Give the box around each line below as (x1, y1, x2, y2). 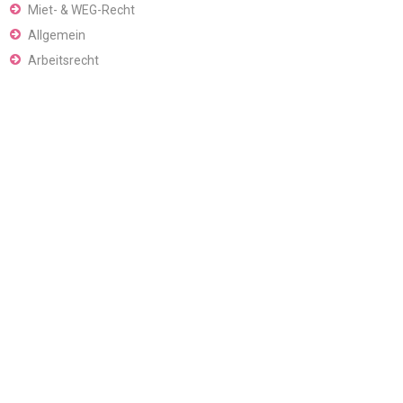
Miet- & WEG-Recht (28, 3, 135, 18)
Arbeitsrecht (28, 53, 99, 68)
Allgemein (28, 28, 85, 43)
